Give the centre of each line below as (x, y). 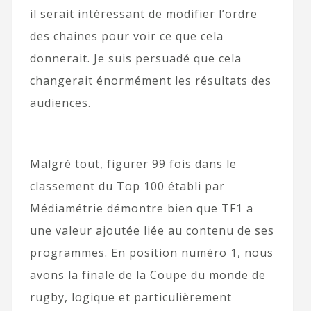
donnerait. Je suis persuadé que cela (135, 59)
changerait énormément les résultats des (150, 81)
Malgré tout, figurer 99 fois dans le (133, 164)
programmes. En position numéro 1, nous (151, 253)
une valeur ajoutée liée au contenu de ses (152, 231)
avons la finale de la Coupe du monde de (148, 275)
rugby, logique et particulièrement (131, 297)
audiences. (60, 103)
